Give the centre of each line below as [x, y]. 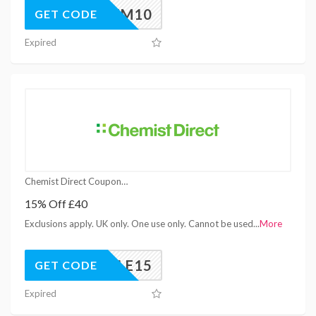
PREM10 [122, 14]
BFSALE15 [117, 265]
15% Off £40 [56, 203]
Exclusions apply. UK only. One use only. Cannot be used [139, 223]
